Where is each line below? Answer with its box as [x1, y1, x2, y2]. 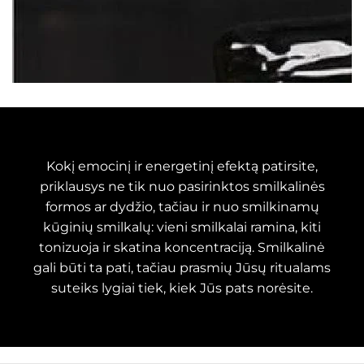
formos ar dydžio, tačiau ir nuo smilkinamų [45, 199, 319, 214]
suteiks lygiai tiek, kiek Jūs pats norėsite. [51, 280, 313, 296]
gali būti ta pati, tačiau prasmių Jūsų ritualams [33, 260, 331, 275]
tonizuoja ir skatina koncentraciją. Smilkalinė [39, 240, 325, 255]
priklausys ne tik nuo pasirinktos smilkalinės [39, 179, 325, 194]
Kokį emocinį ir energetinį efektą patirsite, [46, 158, 318, 174]
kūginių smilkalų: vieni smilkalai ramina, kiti [43, 219, 321, 235]
